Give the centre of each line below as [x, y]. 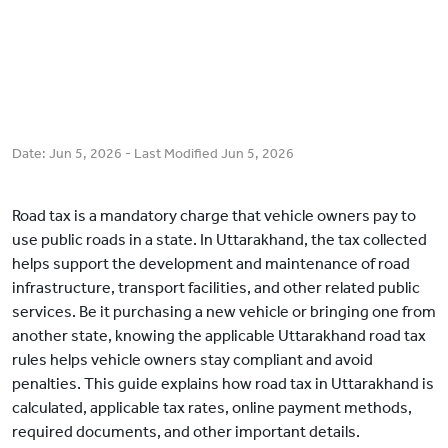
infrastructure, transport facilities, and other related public [216, 288]
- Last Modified [171, 154]
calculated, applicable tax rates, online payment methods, [212, 408]
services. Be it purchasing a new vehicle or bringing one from [224, 312]
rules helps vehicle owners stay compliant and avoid [192, 360]
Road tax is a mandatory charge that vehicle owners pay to [214, 216]
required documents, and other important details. [186, 432]
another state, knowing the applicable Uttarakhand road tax [219, 336]
